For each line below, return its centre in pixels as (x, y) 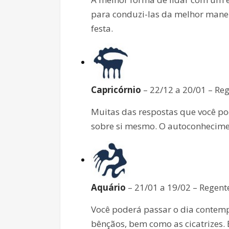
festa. (102, 28)
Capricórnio (116, 89)
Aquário (108, 187)
